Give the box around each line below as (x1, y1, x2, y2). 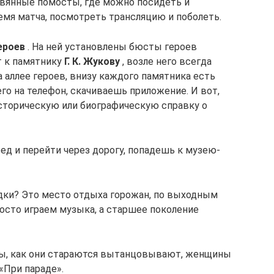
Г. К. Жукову (64, 56, 120, 67)
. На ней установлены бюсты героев (25, 41, 197, 53)
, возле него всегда (120, 56, 212, 67)
